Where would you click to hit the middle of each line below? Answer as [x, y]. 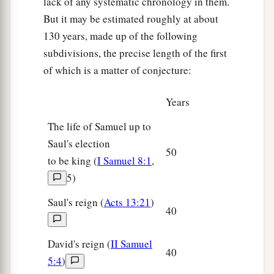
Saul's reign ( [76, 202]
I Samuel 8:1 [124, 161]
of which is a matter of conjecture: [117, 70]
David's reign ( [79, 244]
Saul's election [79, 144]
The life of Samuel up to [99, 127]
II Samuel [131, 244]
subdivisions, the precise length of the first [135, 53]
